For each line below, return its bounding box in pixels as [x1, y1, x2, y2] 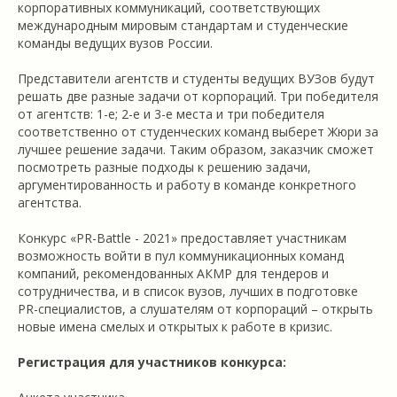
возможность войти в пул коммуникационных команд [18, 247, 344, 265]
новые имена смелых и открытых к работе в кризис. [18, 318, 332, 336]
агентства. [18, 194, 82, 212]
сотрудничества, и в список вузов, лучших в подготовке [18, 283, 358, 300]
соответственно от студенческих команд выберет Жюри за [18, 123, 378, 141]
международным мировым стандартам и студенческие [18, 17, 348, 35]
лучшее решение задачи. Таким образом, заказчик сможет [18, 141, 374, 159]
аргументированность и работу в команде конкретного [18, 176, 356, 194]
